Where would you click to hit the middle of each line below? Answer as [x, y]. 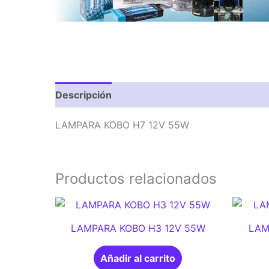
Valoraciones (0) [164, 95]
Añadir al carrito [138, 258]
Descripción [83, 95]
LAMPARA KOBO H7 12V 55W [122, 125]
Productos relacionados [136, 179]
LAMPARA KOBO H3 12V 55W [138, 228]
